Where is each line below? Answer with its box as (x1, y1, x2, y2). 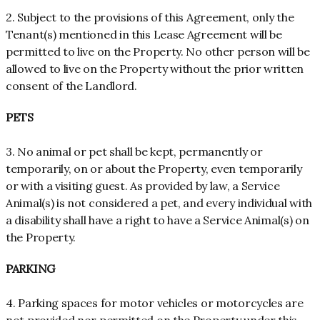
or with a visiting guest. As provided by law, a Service (6, 179, 280, 194)
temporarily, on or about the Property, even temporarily (6, 161, 302, 176)
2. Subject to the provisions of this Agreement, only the (6, 10, 294, 25)
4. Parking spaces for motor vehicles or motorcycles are (6, 296, 304, 311)
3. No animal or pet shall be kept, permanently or (6, 144, 263, 159)
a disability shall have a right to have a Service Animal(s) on (6, 213, 309, 228)
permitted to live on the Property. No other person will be (6, 44, 310, 59)
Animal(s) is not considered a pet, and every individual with (6, 196, 313, 211)
